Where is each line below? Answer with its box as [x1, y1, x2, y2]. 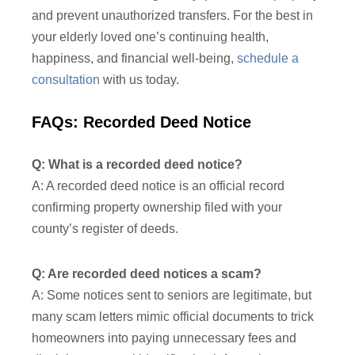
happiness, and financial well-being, [32, 52, 238, 66]
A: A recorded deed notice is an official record [32, 179, 285, 193]
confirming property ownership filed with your [32, 200, 283, 215]
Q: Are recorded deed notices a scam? [32, 267, 262, 281]
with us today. [100, 73, 183, 87]
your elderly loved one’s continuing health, [32, 30, 269, 44]
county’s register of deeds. [32, 222, 179, 236]
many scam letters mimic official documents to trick [32, 310, 315, 324]
